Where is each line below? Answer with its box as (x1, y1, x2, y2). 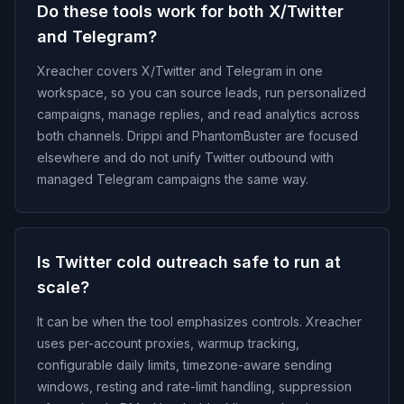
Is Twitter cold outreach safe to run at (37, 252, 341, 271)
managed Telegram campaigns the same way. (37, 171, 308, 187)
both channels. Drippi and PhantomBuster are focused (37, 128, 358, 143)
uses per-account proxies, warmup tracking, (37, 335, 299, 351)
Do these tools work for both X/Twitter (37, 2, 344, 21)
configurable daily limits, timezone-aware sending (37, 357, 332, 372)
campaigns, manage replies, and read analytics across (37, 106, 360, 122)
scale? (37, 278, 89, 297)
